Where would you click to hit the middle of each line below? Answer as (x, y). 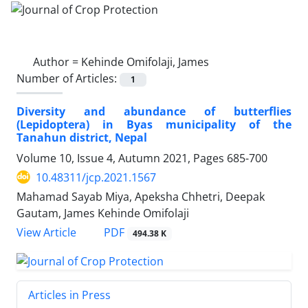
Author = (57, 62)
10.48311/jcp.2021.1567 (96, 177)
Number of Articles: (68, 78)
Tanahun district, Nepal (82, 137)
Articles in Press (69, 295)
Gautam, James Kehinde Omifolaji (103, 213)
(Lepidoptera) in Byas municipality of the (154, 124)
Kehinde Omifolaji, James (145, 62)
